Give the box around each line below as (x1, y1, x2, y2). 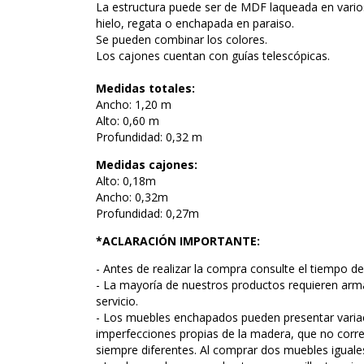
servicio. (96, 293, 138, 309)
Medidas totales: (96, 80, 195, 96)
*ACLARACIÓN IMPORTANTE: (96, 233, 260, 249)
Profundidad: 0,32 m (96, 129, 202, 145)
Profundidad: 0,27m (96, 206, 199, 221)
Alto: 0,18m (96, 173, 156, 188)
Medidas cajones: (96, 157, 201, 172)
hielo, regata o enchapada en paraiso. (96, 15, 297, 31)
